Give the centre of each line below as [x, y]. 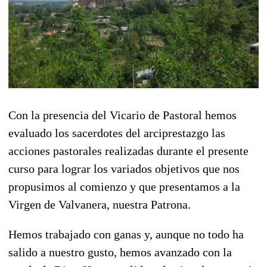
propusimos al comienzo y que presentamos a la [124, 186]
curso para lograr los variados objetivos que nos [124, 168]
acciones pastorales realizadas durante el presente [128, 150]
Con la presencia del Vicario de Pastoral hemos [122, 115]
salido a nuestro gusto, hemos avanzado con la [120, 252]
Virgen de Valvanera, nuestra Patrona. [100, 204]
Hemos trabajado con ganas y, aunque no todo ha [126, 234]
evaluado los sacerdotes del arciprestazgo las [117, 133]
